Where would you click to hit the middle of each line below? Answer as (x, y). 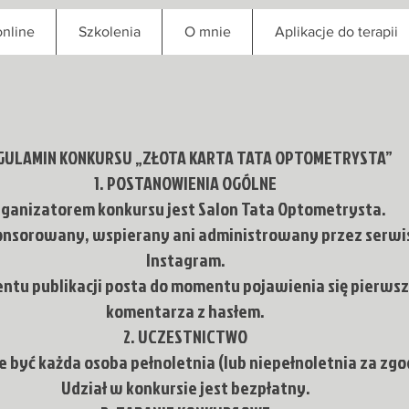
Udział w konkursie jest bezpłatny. (185, 387)
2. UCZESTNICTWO (185, 336)
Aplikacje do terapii (336, 31)
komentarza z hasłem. (185, 310)
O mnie (207, 31)
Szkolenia (109, 31)
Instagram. (185, 259)
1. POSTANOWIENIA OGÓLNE (185, 183)
